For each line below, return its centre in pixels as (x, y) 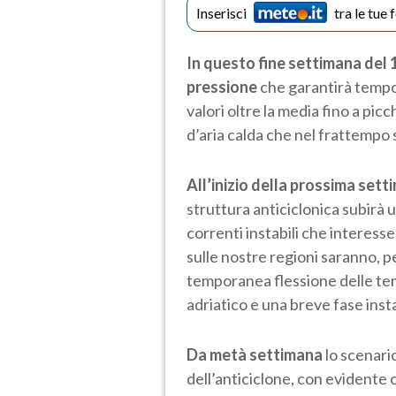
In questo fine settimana (274, 62)
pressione (223, 86)
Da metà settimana (255, 354)
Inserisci (221, 12)
